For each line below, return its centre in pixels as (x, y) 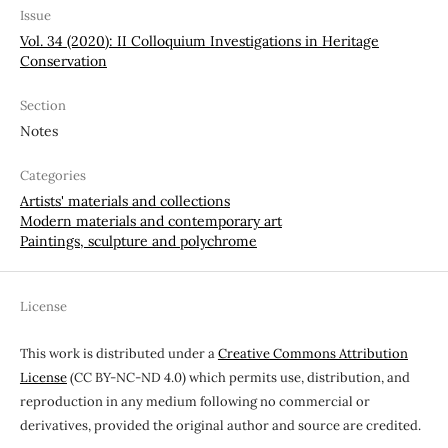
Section (42, 105)
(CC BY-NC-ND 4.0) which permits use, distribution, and (238, 377)
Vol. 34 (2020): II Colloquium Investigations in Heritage (199, 40)
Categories (52, 175)
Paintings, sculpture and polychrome (138, 240)
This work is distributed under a (118, 353)
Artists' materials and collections (124, 200)
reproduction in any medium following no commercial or (194, 401)
